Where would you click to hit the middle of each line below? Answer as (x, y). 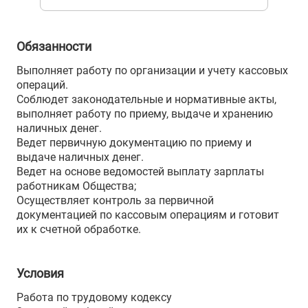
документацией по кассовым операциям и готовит (148, 215)
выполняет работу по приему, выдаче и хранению (145, 114)
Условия (40, 273)
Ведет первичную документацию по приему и (134, 143)
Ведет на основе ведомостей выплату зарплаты (140, 172)
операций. (42, 85)
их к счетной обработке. (79, 229)
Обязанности (54, 46)
